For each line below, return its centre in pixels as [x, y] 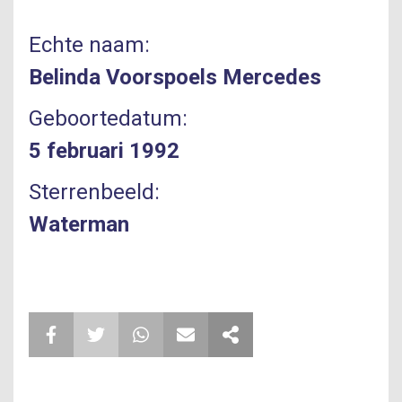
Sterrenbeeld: [94, 192]
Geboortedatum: [108, 118]
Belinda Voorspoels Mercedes [175, 77]
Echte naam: [89, 45]
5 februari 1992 [104, 151]
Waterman [79, 224]
